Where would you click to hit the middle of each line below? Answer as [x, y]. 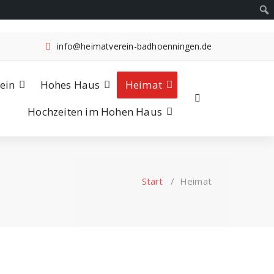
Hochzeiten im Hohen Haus [95, 112]
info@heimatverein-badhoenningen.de [134, 46]
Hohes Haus [70, 85]
